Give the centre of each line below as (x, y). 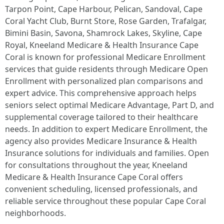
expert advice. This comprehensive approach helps (101, 93)
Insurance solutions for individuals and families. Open (107, 153)
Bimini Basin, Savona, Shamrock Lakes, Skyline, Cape (103, 33)
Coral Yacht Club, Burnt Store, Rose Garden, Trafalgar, (106, 21)
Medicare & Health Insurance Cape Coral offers (94, 177)
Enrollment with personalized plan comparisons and (104, 81)
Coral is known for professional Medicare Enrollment (105, 57)
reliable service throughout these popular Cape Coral (105, 201)
